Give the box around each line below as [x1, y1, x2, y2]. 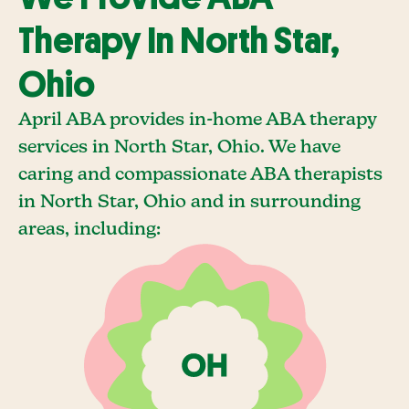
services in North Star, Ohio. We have [18, 138, 341, 157]
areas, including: [18, 220, 161, 239]
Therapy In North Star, [18, 23, 340, 59]
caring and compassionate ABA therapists [18, 165, 383, 184]
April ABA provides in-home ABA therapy [18, 110, 376, 130]
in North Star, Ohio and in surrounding [18, 193, 361, 212]
